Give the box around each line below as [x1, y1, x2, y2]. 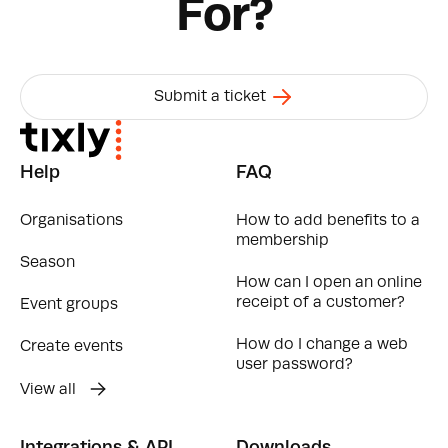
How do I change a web [236, 337, 408, 354]
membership [236, 233, 329, 250]
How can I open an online [236, 275, 422, 292]
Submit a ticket [154, 89, 270, 106]
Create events [20, 339, 123, 356]
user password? [236, 357, 353, 374]
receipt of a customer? [236, 295, 405, 312]
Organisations [20, 213, 123, 230]
